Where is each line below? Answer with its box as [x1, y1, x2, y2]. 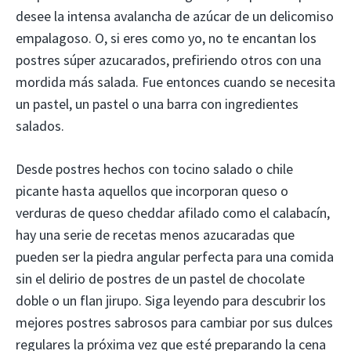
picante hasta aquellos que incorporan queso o [16, 182, 288, 201]
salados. [16, 117, 64, 136]
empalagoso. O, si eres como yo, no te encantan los [16, 29, 317, 48]
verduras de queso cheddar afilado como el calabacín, [16, 204, 330, 223]
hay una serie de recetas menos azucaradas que [16, 226, 295, 244]
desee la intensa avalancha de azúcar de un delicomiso [16, 7, 334, 26]
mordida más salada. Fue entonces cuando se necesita [16, 73, 335, 92]
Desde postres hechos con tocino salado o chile [16, 160, 293, 179]
